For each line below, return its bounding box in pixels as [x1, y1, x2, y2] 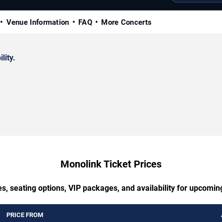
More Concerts [101, 17, 152, 27]
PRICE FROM [6, 211, 43, 219]
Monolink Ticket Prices [60, 158, 162, 170]
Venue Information [6, 17, 69, 27]
